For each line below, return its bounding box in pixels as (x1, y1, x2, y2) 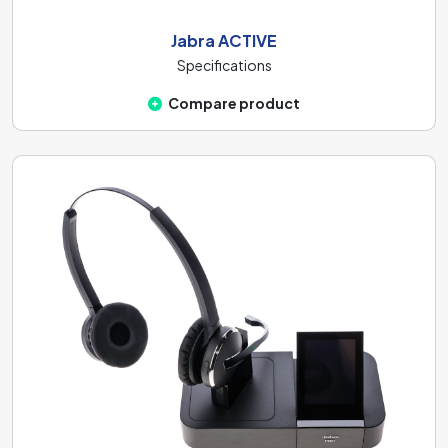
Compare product (168, 93, 300, 112)
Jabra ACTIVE (171, 29, 277, 51)
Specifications (176, 55, 272, 74)
